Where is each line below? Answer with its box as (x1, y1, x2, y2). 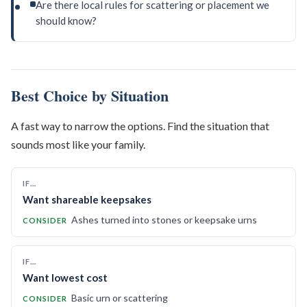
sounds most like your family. (11, 138, 145, 151)
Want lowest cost (23, 271, 108, 284)
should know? (36, 14, 97, 27)
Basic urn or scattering (71, 292, 168, 304)
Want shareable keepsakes (23, 193, 151, 206)
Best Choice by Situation (11, 84, 169, 108)
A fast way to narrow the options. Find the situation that (11, 119, 269, 133)
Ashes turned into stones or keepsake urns (71, 214, 257, 226)
